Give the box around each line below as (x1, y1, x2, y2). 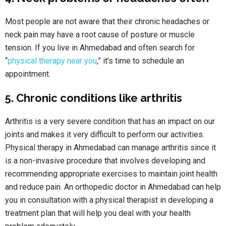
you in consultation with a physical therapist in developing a (5, 195, 213, 205)
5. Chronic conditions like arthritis (5, 91, 182, 105)
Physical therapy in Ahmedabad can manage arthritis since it (5, 143, 216, 153)
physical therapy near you (8, 56, 97, 66)
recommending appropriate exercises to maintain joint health (5, 169, 217, 179)
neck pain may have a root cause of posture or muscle (5, 30, 195, 40)
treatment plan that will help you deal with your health (5, 208, 191, 218)
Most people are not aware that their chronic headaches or (5, 17, 209, 27)
